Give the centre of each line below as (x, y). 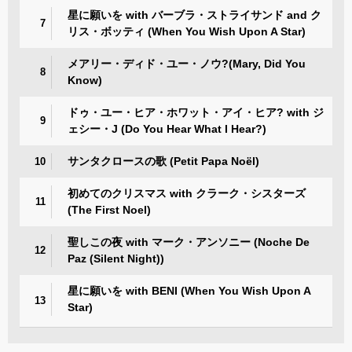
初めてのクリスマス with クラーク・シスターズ (187, 193)
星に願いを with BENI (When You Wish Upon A (189, 290)
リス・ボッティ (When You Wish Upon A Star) (187, 31)
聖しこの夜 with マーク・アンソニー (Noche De (189, 242)
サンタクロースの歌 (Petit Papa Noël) (163, 161)
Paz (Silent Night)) (116, 258)
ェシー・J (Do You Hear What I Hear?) (167, 128)
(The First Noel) (109, 209)
